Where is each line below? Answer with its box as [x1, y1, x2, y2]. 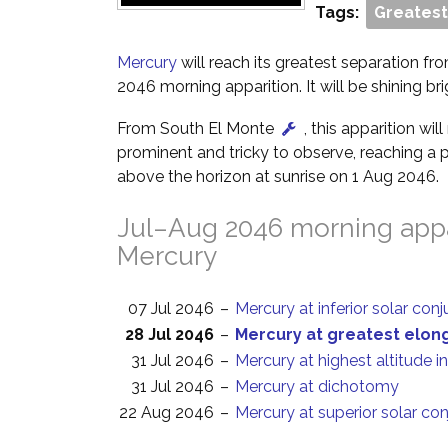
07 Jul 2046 [128, 299, 214, 318]
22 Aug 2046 [119, 403, 214, 422]
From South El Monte [117, 119, 278, 138]
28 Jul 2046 [125, 325, 214, 344]
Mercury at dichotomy [235, 377, 399, 396]
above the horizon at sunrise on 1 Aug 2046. [117, 167, 439, 186]
